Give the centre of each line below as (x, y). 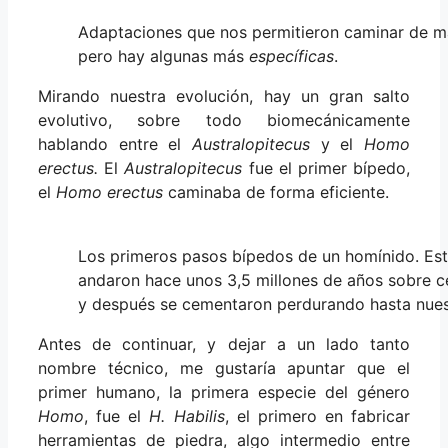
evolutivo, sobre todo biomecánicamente (224, 120)
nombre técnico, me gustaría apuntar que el (224, 368)
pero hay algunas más (163, 56)
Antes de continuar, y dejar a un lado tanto (224, 344)
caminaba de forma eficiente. (276, 192)
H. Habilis (187, 416)
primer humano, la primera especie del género (224, 392)
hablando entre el (115, 144)
